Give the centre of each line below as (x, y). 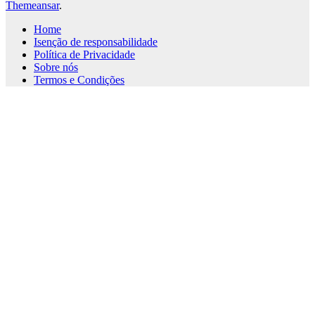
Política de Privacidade (84, 54)
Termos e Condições (79, 79)
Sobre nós (56, 67)
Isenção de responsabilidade (96, 41)
